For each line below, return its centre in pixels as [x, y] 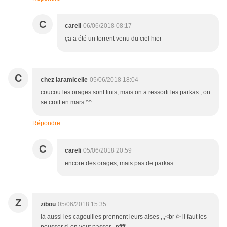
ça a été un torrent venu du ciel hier [113, 39]
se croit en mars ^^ [66, 103]
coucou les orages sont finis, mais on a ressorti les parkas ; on [125, 92]
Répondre [46, 123]
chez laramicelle [64, 80]
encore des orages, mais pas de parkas [119, 163]
